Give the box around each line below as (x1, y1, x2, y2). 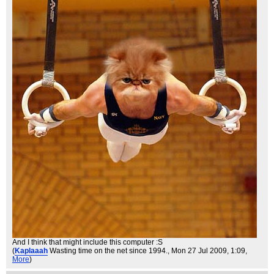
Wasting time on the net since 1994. (50, 246, 168, 255)
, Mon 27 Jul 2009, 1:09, (168, 246, 247, 255)
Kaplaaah (15, 246, 48, 255)
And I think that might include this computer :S (12, 237, 163, 246)
